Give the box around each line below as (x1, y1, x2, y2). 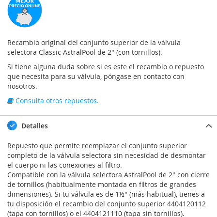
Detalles (19, 121, 48, 131)
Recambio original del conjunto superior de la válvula (7, 38, 181, 47)
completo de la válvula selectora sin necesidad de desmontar (7, 151, 206, 160)
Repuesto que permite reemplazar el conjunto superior (7, 141, 187, 151)
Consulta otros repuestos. (14, 96, 99, 106)
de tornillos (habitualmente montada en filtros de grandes (7, 180, 196, 189)
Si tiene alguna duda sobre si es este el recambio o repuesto (7, 62, 204, 72)
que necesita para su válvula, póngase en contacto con (7, 72, 185, 81)
